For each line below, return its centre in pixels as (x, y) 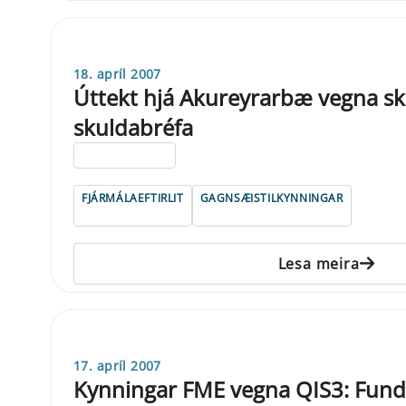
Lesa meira (319, 263)
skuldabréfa (133, 127)
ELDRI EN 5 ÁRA (125, 155)
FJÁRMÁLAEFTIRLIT (133, 198)
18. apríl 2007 (117, 73)
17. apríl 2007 (117, 365)
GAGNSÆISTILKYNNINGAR (271, 198)
